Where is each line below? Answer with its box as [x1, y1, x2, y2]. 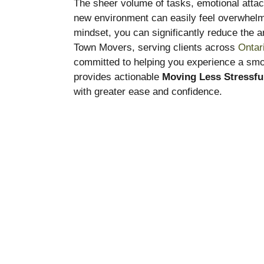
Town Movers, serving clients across [73, 41, 238, 53]
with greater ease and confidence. [73, 85, 222, 97]
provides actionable [73, 71, 162, 82]
